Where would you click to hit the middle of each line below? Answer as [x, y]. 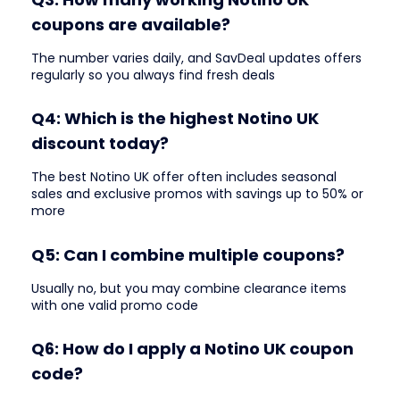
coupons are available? [131, 24]
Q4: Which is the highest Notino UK [175, 119]
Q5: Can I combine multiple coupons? [188, 254]
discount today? [100, 144]
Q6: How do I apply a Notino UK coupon [192, 348]
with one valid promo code [115, 305]
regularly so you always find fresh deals [153, 75]
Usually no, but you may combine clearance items [189, 288]
